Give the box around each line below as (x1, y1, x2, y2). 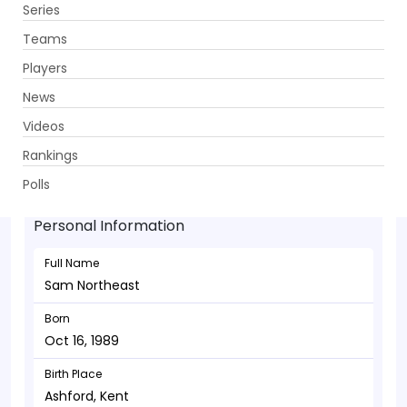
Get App (260, 19, 308, 37)
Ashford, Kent (45, 387, 129, 405)
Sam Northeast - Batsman (70, 140, 279, 163)
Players (23, 58, 67, 77)
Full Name (45, 255, 99, 271)
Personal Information (34, 215, 184, 236)
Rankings (23, 145, 78, 164)
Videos (23, 116, 65, 135)
